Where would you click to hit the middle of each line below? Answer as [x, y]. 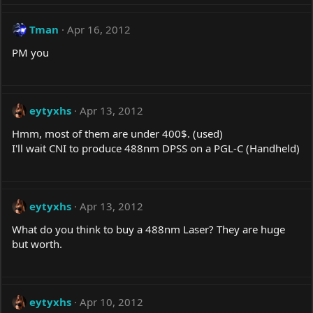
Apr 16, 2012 [99, 30]
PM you [30, 53]
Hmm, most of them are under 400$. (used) [117, 134]
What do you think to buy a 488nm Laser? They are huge [148, 230]
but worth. [37, 244]
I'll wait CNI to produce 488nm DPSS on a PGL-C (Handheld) [156, 148]
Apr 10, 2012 [111, 302]
